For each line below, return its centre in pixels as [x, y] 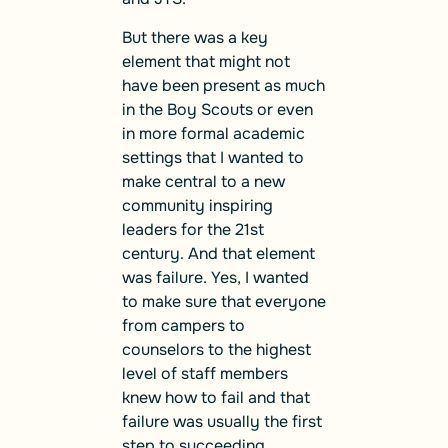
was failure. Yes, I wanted [215, 277]
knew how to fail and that [216, 397]
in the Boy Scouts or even [217, 109]
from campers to [183, 325]
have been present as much [223, 85]
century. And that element [218, 253]
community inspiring [197, 205]
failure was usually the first [222, 421]
